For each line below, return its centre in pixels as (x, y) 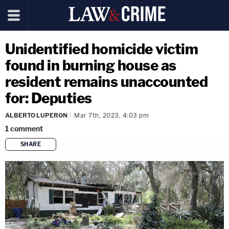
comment (27, 129)
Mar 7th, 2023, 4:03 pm (111, 115)
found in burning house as (91, 65)
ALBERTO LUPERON (36, 115)
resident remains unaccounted (106, 82)
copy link (132, 161)
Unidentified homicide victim (101, 49)
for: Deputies (49, 98)
